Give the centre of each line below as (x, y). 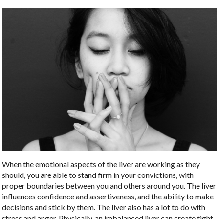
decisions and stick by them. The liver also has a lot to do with (104, 207)
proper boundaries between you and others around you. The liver (109, 186)
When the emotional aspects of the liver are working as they (101, 164)
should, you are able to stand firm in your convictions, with (98, 175)
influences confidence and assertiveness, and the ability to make (108, 197)
